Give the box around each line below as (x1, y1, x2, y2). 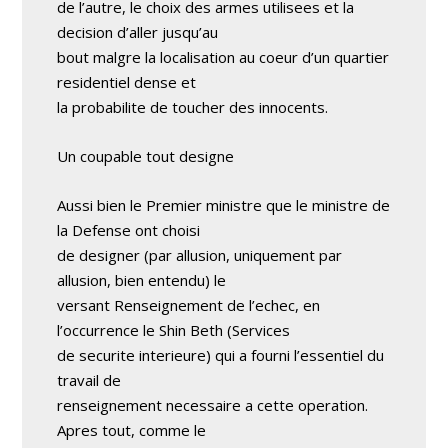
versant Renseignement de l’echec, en (57, 294, 321, 315)
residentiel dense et (57, 71, 197, 92)
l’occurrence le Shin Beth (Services (57, 319, 291, 340)
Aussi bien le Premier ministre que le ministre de (57, 194, 391, 215)
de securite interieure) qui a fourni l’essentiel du (57, 344, 385, 365)
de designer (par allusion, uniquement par (57, 244, 343, 265)
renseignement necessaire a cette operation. (57, 394, 369, 415)
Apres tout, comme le (57, 419, 207, 440)
